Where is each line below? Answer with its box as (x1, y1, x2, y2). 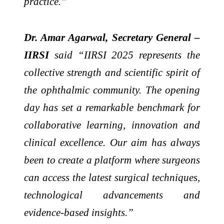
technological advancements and (24, 188, 200, 200)
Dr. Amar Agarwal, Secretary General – (24, 31, 200, 43)
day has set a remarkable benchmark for (24, 101, 200, 113)
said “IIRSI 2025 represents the (49, 48, 200, 60)
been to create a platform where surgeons (24, 153, 200, 165)
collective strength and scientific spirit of (24, 66, 200, 78)
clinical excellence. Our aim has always (24, 136, 200, 148)
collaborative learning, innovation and (24, 118, 200, 130)
